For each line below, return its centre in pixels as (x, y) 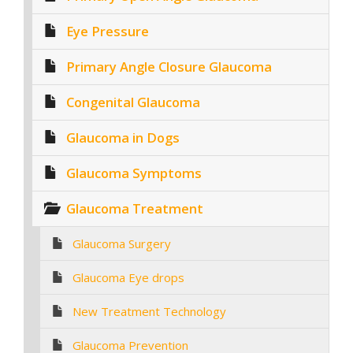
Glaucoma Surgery (122, 243)
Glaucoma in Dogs (123, 137)
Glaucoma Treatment (135, 208)
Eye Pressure (108, 31)
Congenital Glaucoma (133, 102)
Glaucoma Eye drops (128, 277)
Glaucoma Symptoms (134, 173)
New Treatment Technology (149, 311)
